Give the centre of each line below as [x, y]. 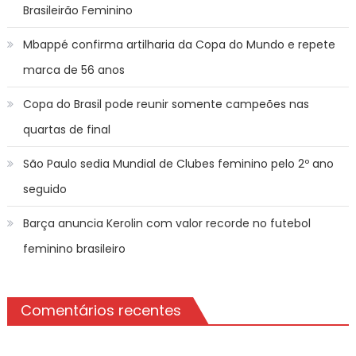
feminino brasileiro [74, 248]
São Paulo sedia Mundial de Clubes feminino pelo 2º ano [178, 163]
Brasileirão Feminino [77, 10]
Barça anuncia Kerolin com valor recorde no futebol [166, 223]
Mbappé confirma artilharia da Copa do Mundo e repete [179, 44]
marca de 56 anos [74, 70]
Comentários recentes [101, 310]
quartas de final [66, 129]
